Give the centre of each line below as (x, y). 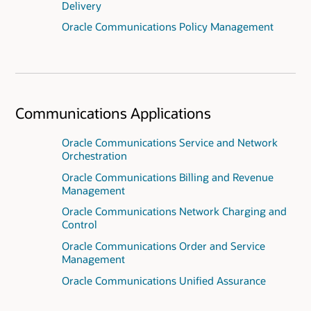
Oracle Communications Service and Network (169, 142)
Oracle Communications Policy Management (167, 27)
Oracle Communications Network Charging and (174, 211)
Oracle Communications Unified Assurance (163, 280)
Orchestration (94, 155)
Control (79, 225)
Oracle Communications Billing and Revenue (167, 177)
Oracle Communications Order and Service (163, 246)
